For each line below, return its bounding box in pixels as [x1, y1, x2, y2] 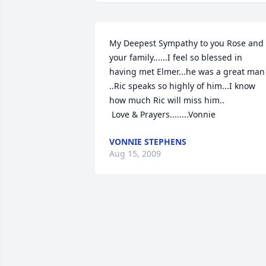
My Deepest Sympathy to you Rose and [109, 37, 264, 49]
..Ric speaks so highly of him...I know [109, 80, 255, 91]
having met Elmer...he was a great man [109, 66, 265, 77]
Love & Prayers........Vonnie [112, 109, 216, 120]
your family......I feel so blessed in [109, 52, 242, 63]
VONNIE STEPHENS [109, 136, 186, 147]
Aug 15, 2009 [109, 148, 161, 159]
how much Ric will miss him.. [109, 94, 224, 106]
